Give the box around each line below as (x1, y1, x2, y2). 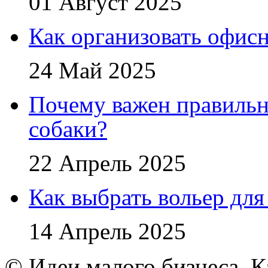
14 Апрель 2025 (29, 218, 186, 244)
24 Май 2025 (29, 57, 156, 83)
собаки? (29, 115, 107, 142)
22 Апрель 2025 (29, 150, 186, 176)
